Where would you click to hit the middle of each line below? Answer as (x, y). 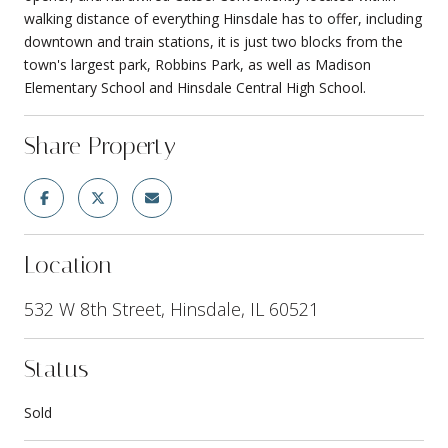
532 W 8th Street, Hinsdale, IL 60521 (171, 308)
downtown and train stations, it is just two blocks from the (213, 41)
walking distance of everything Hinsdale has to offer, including (223, 18)
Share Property (100, 145)
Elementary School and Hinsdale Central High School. (195, 87)
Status (56, 368)
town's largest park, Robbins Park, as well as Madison (197, 64)
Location (68, 264)
